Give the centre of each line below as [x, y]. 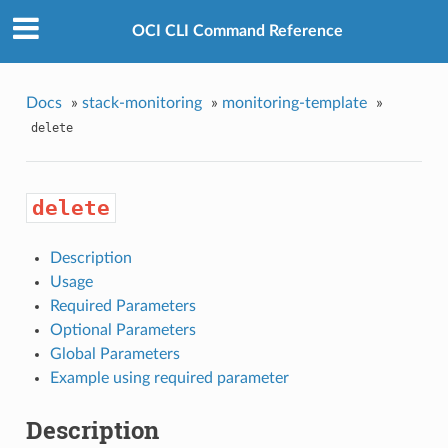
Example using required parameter [169, 378]
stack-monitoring [141, 102]
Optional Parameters [122, 330]
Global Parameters [114, 354]
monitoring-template [294, 102]
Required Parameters [122, 306]
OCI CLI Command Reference [237, 31]
